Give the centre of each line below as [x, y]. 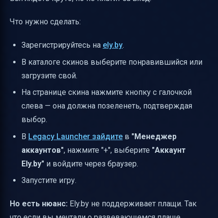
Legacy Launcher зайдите [75, 136]
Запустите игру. [49, 180]
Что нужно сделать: [45, 22]
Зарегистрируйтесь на [62, 45]
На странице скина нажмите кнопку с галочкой [107, 92]
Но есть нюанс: [39, 203]
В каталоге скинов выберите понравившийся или [112, 62]
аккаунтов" [43, 150]
